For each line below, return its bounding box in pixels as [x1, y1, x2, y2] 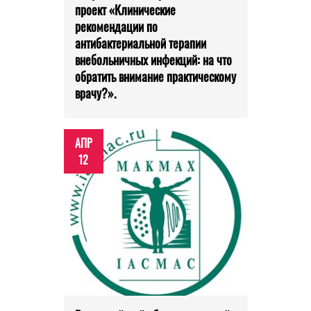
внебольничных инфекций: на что [74, 51, 232, 69]
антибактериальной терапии [74, 34, 206, 53]
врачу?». [74, 84, 116, 103]
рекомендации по [74, 17, 158, 36]
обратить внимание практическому [74, 67, 236, 86]
